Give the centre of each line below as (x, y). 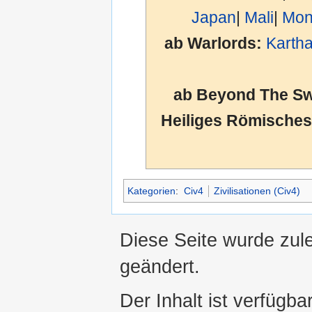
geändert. (160, 266)
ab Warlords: (213, 43)
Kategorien (151, 191)
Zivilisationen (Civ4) (257, 191)
